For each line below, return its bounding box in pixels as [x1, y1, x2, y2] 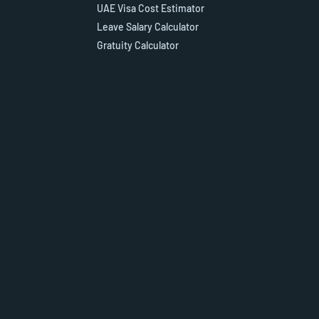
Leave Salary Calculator [97, 21, 199, 33]
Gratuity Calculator [97, 39, 179, 52]
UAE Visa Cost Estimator [97, 2, 204, 15]
